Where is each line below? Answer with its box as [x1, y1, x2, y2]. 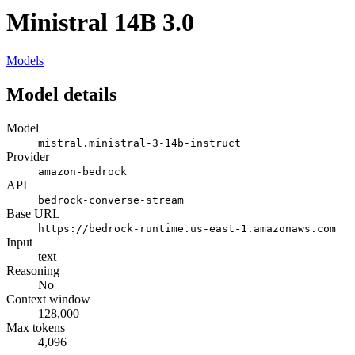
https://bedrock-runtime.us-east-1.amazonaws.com [38, 223, 336, 235]
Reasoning [6, 264, 59, 278]
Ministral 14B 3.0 [6, 7, 194, 36]
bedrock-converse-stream [38, 194, 184, 207]
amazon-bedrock [38, 166, 127, 178]
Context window [6, 292, 90, 307]
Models [6, 54, 44, 68]
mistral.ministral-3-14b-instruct [38, 137, 241, 150]
